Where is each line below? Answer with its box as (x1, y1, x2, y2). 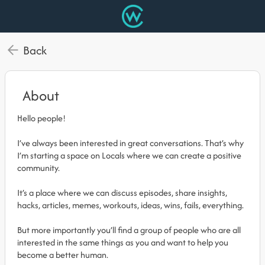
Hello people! (17, 112, 66, 124)
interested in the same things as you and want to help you (17, 236, 228, 248)
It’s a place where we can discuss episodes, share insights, (17, 186, 227, 199)
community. (17, 161, 60, 174)
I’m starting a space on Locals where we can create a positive (17, 149, 241, 161)
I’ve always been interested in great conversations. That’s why (17, 137, 244, 149)
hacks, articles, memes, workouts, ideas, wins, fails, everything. (17, 199, 244, 211)
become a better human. (17, 248, 108, 261)
